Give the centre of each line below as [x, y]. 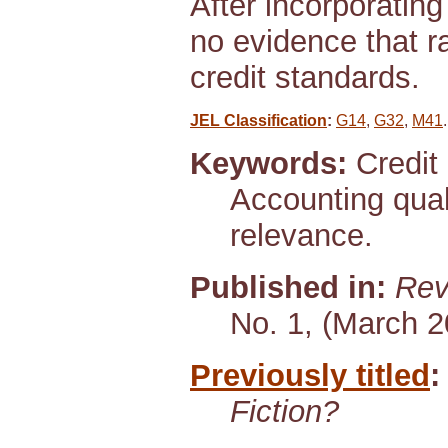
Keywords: [268, 163]
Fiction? [284, 411]
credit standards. [305, 77]
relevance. [301, 235]
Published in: [288, 287]
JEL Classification [258, 120]
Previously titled [310, 375]
